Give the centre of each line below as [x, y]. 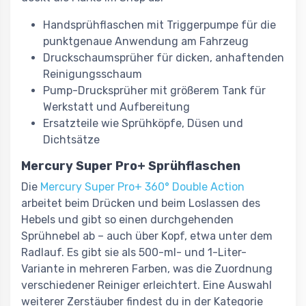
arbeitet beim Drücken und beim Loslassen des [141, 203]
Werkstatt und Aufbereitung [116, 107]
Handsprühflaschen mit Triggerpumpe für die [159, 25]
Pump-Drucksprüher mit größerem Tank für [154, 90]
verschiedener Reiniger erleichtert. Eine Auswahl [147, 285]
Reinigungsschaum [93, 74]
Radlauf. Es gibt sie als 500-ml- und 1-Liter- [134, 252]
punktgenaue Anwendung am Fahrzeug [146, 41]
